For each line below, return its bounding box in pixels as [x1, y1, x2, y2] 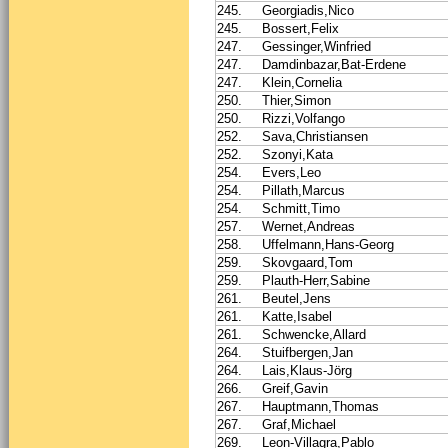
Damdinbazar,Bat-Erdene [262, 56, 406, 72]
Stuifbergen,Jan [262, 344, 353, 360]
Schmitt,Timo [262, 200, 340, 216]
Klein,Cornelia [262, 74, 342, 90]
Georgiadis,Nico [262, 2, 354, 18]
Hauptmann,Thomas [262, 398, 379, 414]
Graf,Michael [262, 416, 336, 432]
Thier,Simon [262, 92, 331, 108]
